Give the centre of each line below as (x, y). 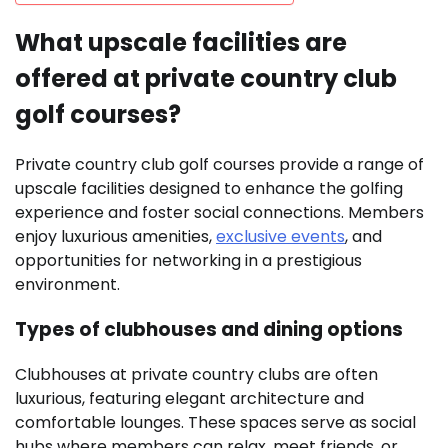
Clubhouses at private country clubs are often (196, 374)
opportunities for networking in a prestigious (188, 261)
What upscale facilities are (181, 43)
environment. (67, 285)
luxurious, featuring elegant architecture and (189, 398)
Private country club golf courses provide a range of (219, 165)
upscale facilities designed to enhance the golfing (209, 189)
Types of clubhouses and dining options (209, 329)
